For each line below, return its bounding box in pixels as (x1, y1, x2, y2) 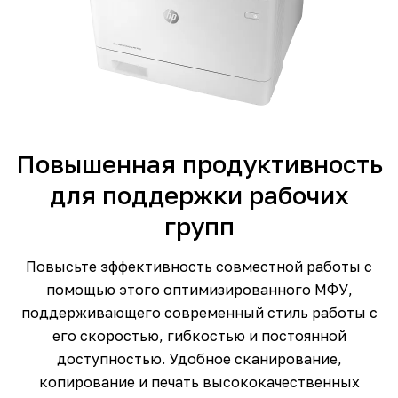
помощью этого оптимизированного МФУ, (45, 281, 353, 299)
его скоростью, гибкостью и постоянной (52, 327, 346, 346)
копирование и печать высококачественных (38, 373, 360, 392)
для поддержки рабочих (49, 180, 349, 211)
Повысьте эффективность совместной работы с (26, 258, 372, 276)
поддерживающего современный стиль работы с (20, 304, 378, 322)
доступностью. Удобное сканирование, (56, 350, 342, 369)
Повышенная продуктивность (15, 149, 383, 179)
